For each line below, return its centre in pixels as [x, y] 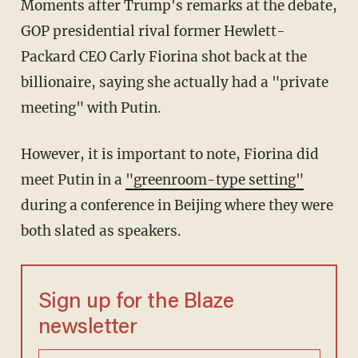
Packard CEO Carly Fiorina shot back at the [163, 57]
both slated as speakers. [101, 231]
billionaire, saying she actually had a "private [174, 83]
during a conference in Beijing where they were [177, 206]
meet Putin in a [73, 180]
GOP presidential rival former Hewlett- [153, 32]
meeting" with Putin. [91, 108]
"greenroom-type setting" [214, 180]
